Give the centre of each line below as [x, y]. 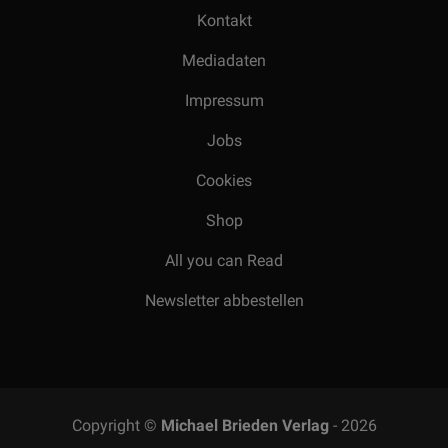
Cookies [224, 181]
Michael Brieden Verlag [244, 426]
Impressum [224, 101]
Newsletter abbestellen [224, 301]
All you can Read [224, 261]
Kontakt [224, 21]
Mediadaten [224, 61]
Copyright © [116, 426]
